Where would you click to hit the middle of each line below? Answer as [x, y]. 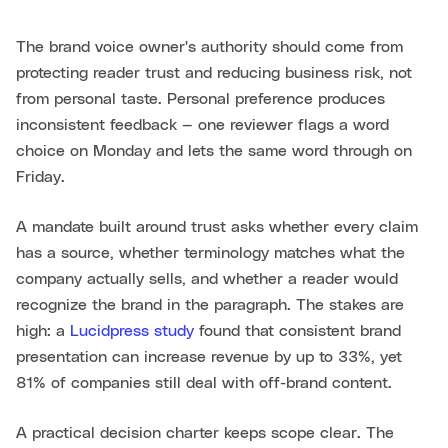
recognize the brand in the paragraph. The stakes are [210, 305]
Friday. [40, 177]
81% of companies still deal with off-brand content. [204, 383]
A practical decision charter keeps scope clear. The [205, 433]
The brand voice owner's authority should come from [209, 47]
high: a [43, 331]
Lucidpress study [132, 331]
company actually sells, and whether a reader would [207, 279]
